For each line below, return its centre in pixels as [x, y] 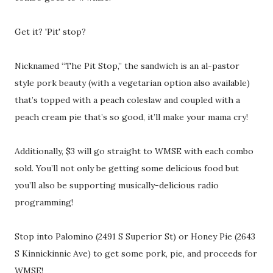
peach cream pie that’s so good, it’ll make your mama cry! [131, 117]
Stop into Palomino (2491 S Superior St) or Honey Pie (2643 [135, 237]
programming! [44, 203]
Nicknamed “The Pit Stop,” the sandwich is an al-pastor [127, 66]
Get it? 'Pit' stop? [50, 32]
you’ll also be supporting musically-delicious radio [117, 186]
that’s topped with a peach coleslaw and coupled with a [127, 100]
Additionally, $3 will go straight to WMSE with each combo [134, 151]
